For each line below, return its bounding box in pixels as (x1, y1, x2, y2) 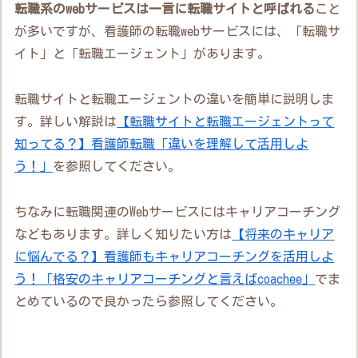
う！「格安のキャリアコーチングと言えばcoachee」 (14, 272, 316, 285)
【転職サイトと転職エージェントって (117, 114, 335, 128)
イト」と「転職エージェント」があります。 (14, 47, 271, 61)
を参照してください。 (53, 159, 181, 173)
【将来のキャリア (232, 227, 335, 241)
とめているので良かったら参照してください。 (14, 294, 284, 308)
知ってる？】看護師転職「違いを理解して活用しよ (14, 137, 309, 150)
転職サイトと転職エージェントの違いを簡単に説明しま (14, 92, 335, 105)
